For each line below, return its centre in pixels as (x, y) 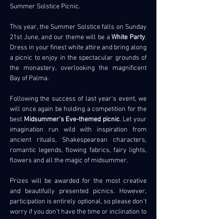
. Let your (133, 120)
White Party (129, 37)
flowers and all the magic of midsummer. (69, 161)
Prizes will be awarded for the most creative (78, 181)
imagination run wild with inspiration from (78, 130)
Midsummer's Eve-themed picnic (72, 120)
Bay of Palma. (29, 78)
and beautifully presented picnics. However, (78, 191)
